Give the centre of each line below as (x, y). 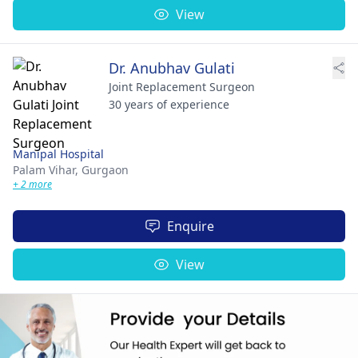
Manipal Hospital (58, 154)
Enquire (190, 226)
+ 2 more (32, 184)
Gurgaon (105, 170)
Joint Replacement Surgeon (182, 87)
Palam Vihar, (47, 170)
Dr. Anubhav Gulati (172, 68)
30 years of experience (169, 104)
